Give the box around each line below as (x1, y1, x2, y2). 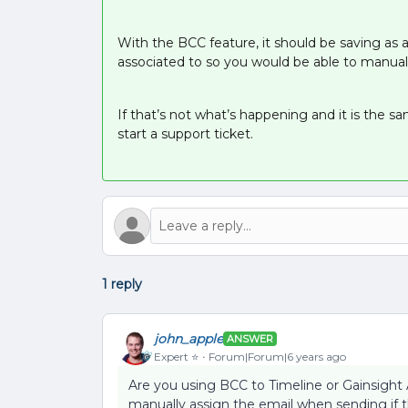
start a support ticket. (117, 126, 253, 142)
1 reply (102, 276, 142, 292)
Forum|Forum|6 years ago (209, 349, 346, 363)
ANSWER (227, 332, 273, 345)
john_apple (154, 330, 223, 347)
